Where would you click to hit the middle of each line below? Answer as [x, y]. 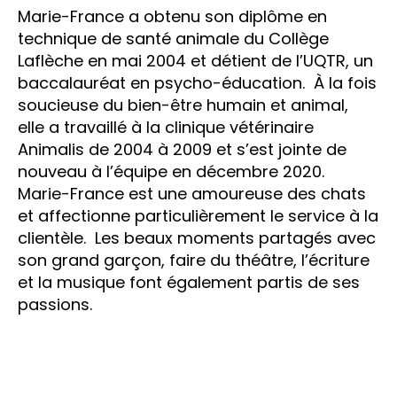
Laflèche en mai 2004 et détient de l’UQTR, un [195, 61]
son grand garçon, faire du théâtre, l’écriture [194, 260]
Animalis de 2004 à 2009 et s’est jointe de [182, 149]
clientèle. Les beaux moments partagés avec [197, 238]
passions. [55, 304]
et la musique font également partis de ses [189, 282]
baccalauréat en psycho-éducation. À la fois [197, 83]
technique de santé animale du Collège [173, 39]
